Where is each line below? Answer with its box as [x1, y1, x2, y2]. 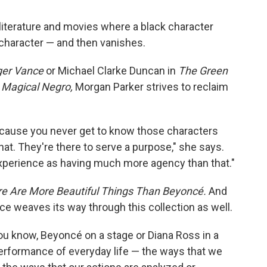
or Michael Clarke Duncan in [44, 64, 178, 77]
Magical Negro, [1, 80, 73, 93]
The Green [178, 64, 228, 77]
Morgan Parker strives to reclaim [73, 80, 228, 93]
